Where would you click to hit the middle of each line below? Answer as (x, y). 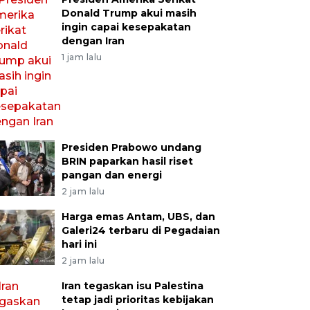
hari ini (79, 244)
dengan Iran (93, 41)
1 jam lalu (82, 57)
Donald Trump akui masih (129, 13)
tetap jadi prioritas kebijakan (137, 300)
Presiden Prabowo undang (131, 147)
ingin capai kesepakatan (126, 27)
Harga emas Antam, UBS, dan (138, 217)
